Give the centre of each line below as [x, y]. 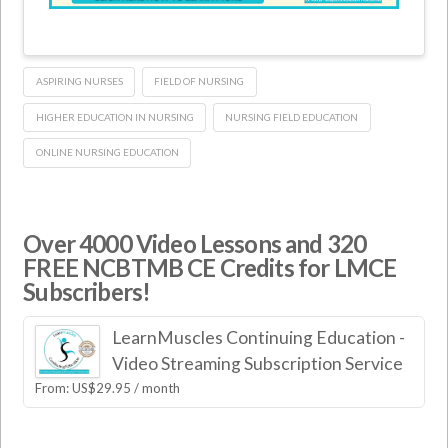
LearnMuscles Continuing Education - [258, 338]
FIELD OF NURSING [199, 80]
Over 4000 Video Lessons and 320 [195, 244]
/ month [157, 388]
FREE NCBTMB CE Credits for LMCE [210, 268]
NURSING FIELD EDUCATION [292, 116]
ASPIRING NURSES [79, 80]
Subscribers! [87, 292]
